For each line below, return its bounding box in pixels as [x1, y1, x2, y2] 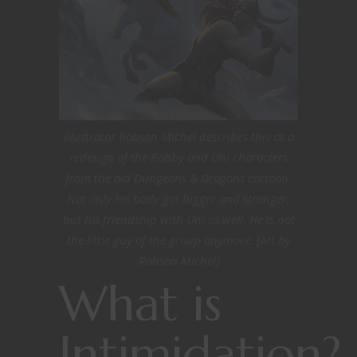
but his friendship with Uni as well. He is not [62, 210, 295, 227]
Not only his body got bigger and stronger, [67, 190, 290, 206]
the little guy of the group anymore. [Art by [66, 231, 291, 248]
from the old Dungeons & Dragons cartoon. [65, 169, 292, 186]
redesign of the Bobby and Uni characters [69, 148, 288, 165]
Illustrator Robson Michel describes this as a [63, 127, 294, 144]
